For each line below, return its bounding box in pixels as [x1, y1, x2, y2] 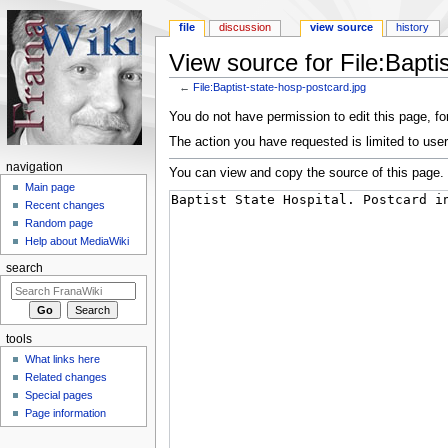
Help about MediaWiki [25, 235, 130, 248]
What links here [25, 353, 101, 366]
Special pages [25, 389, 94, 402]
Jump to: [168, 91, 220, 106]
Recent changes [25, 199, 106, 212]
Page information [25, 407, 107, 420]
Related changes [25, 371, 108, 384]
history [396, 21, 430, 34]
